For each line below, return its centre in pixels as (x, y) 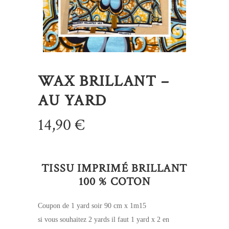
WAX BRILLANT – (104, 82)
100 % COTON (114, 182)
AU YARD (72, 101)
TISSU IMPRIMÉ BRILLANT (114, 168)
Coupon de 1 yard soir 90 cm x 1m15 (92, 206)
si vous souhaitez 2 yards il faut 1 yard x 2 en (104, 220)
